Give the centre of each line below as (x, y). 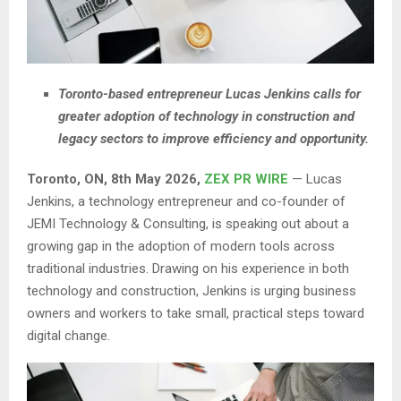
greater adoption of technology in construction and (206, 117)
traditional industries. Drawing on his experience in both (188, 269)
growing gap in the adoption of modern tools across (181, 247)
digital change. (68, 336)
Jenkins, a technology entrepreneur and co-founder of (186, 202)
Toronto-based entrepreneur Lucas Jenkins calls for (209, 94)
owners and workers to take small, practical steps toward (196, 314)
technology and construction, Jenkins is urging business (192, 291)
